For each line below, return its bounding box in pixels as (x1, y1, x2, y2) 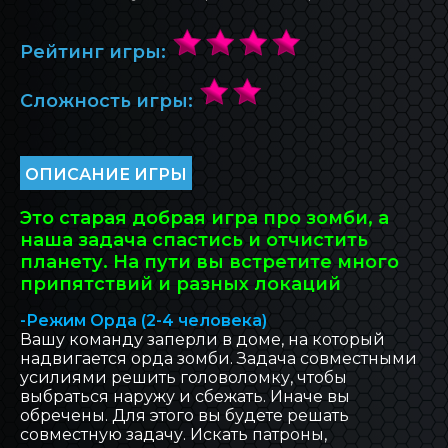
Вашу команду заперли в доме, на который (20, 329, 385, 349)
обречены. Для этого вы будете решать (20, 405, 349, 425)
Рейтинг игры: (20, 40, 171, 63)
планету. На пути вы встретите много (20, 250, 399, 273)
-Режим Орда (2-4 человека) (20, 310, 267, 330)
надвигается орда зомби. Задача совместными (20, 348, 417, 368)
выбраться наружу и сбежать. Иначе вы (20, 386, 350, 406)
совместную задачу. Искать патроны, (20, 424, 327, 444)
